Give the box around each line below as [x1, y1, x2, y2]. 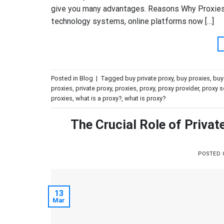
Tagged [100, 74, 125, 82]
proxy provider [158, 84, 199, 92]
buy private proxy [125, 74, 173, 82]
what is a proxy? [75, 94, 121, 102]
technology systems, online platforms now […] [51, 16, 214, 26]
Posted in [51, 74, 79, 82]
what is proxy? [124, 94, 165, 102]
